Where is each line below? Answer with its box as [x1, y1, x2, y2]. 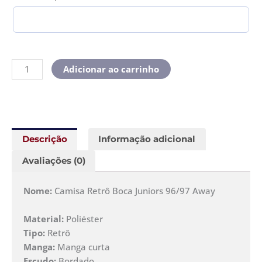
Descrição [22, 133, 67, 144]
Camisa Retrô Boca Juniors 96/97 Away [54, 184, 215, 196]
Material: [23, 212, 64, 225]
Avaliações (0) [22, 156, 85, 167]
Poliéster [64, 212, 103, 225]
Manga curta [57, 240, 110, 253]
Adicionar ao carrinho [63, 63, 159, 75]
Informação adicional [98, 133, 196, 144]
